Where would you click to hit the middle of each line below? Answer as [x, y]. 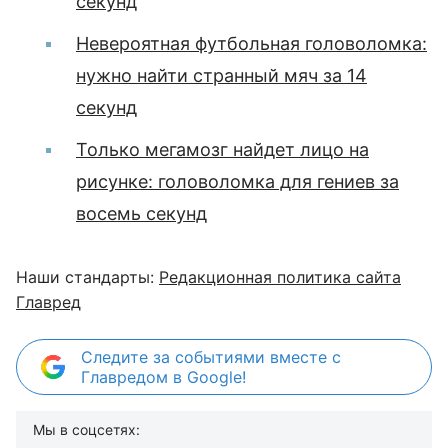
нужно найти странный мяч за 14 [221, 75]
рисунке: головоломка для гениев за [237, 181]
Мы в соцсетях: [86, 429]
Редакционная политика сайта [280, 276]
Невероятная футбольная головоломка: [251, 43]
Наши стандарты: [87, 276]
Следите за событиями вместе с [211, 356]
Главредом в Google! [163, 376]
